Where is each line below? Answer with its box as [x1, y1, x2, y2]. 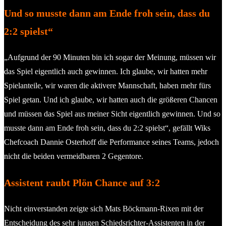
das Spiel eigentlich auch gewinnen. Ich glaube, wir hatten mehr [4, 67, 207, 76]
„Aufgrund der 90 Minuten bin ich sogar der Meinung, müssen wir [4, 52, 216, 62]
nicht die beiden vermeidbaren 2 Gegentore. [4, 151, 143, 160]
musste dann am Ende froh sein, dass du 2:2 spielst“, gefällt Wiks [4, 123, 210, 132]
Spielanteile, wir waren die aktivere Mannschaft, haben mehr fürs [4, 81, 211, 90]
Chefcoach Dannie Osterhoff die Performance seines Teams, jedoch [4, 137, 219, 146]
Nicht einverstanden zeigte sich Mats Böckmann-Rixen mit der [4, 204, 203, 213]
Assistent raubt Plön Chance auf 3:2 [4, 177, 160, 188]
